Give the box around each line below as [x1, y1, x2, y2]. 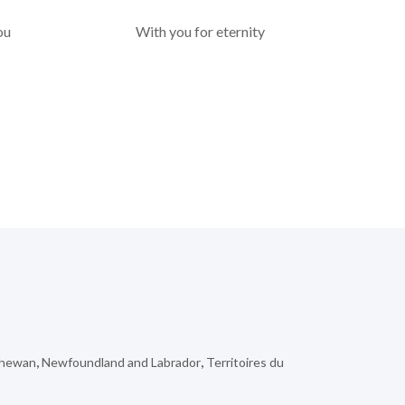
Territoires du [206, 354, 284, 371]
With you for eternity [135, 23, 265, 41]
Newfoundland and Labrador [42, 354, 201, 371]
